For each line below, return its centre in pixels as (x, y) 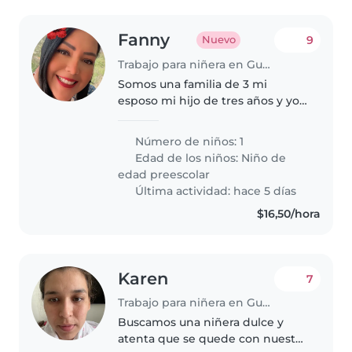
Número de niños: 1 (188, 141)
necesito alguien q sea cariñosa (207, 117)
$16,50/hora (288, 213)
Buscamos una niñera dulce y (201, 323)
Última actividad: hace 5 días (214, 191)
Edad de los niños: (187, 158)
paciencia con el (164, 150)
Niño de (264, 158)
